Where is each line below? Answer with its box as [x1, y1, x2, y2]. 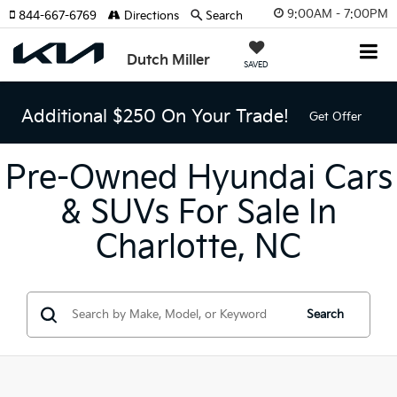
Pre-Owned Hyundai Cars [4, 160, 393, 198]
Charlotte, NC [96, 229, 301, 267]
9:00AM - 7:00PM [287, 6, 388, 21]
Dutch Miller [127, 52, 211, 69]
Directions [121, 9, 179, 23]
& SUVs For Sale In [60, 194, 337, 232]
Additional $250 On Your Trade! [20, 106, 289, 128]
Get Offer [308, 110, 362, 125]
